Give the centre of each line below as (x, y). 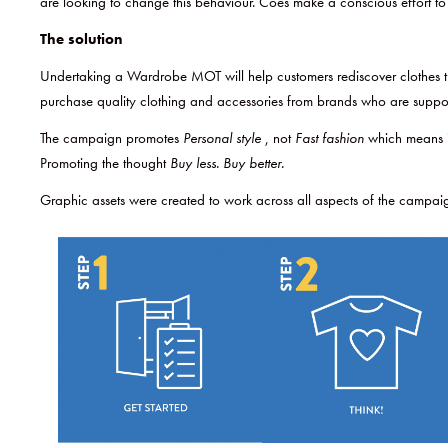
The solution (81, 39)
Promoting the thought (105, 163)
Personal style (224, 138)
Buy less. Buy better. (227, 163)
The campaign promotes (111, 138)
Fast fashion (331, 138)
